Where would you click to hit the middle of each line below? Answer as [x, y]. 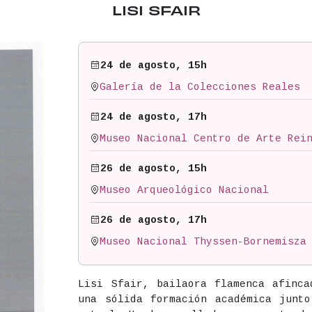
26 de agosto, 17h [154, 220]
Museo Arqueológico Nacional [185, 190]
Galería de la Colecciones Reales [200, 87]
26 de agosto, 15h [154, 169]
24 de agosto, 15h [154, 66]
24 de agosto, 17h [154, 117]
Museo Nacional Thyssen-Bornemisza [203, 242]
